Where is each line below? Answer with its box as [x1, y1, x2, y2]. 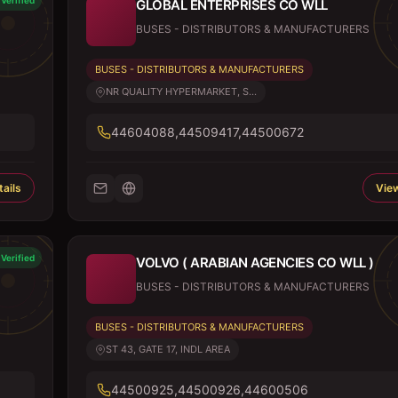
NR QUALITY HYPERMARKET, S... [106, 85, 257, 98]
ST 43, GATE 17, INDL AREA [106, 343, 230, 355]
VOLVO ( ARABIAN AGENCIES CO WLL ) [136, 254, 374, 271]
